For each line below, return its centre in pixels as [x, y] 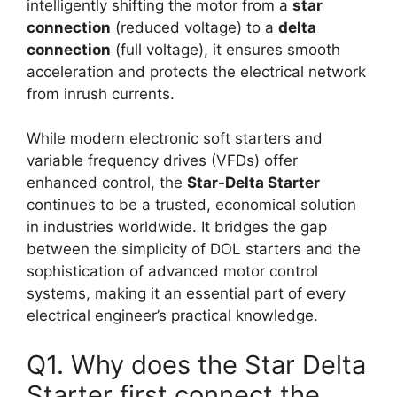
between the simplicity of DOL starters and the [194, 249]
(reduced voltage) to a [195, 27]
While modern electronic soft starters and [175, 139]
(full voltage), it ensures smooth [226, 49]
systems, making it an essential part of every [186, 294]
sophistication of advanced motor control [172, 272]
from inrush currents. [101, 93]
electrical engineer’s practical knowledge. [172, 316]
